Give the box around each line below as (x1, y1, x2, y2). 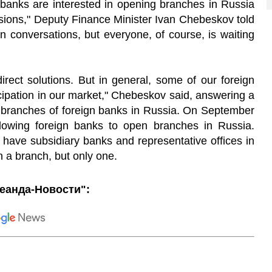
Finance (71, 13, 110, 25)
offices (211, 134, 242, 147)
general (112, 73, 149, 86)
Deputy (33, 13, 69, 25)
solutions (27, 73, 71, 86)
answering (195, 89, 245, 101)
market (68, 89, 102, 101)
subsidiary (30, 134, 80, 147)
